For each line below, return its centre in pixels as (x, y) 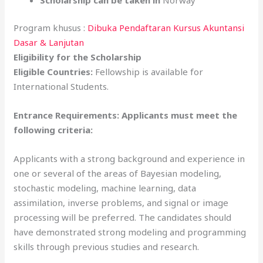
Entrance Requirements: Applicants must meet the (126, 115)
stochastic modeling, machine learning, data (105, 188)
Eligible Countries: (55, 72)
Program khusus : (51, 28)
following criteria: (53, 130)
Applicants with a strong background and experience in (129, 159)
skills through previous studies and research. (107, 247)
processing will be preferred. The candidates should (123, 217)
